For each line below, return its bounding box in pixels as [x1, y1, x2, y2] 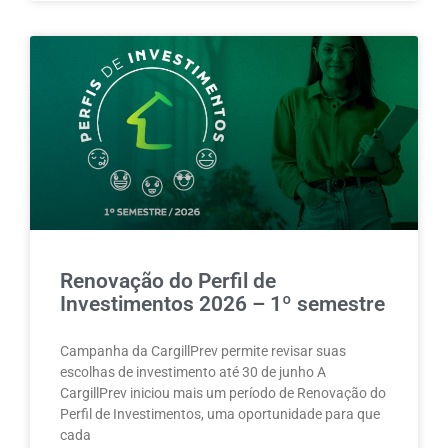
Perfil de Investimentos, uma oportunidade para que [60, 406, 380, 423]
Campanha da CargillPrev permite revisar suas [60, 343, 346, 360]
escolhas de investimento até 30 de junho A [60, 364, 326, 381]
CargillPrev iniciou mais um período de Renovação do [60, 385, 386, 402]
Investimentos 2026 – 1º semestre [60, 292, 385, 317]
